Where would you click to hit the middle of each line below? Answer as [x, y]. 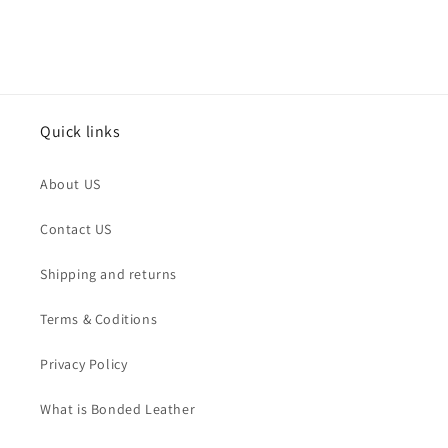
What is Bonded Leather [118, 409]
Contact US [76, 229]
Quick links [80, 131]
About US [70, 184]
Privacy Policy [84, 364]
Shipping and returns [108, 274]
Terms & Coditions [99, 319]
